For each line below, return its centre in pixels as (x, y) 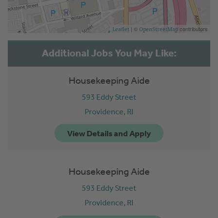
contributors (193, 29)
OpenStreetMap (159, 29)
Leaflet (121, 29)
